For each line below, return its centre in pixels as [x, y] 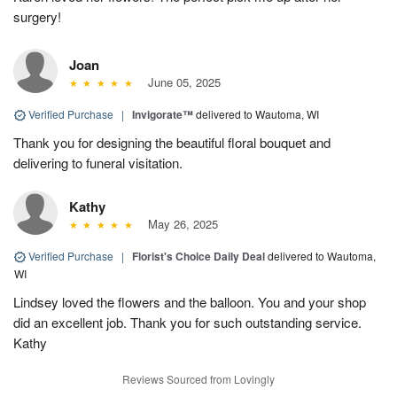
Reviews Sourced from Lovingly [198, 378]
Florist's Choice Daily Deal [198, 256]
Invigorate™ [163, 114]
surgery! [37, 16]
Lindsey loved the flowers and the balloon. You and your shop [190, 301]
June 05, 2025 [180, 82]
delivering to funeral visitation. [98, 162]
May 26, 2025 [179, 223]
